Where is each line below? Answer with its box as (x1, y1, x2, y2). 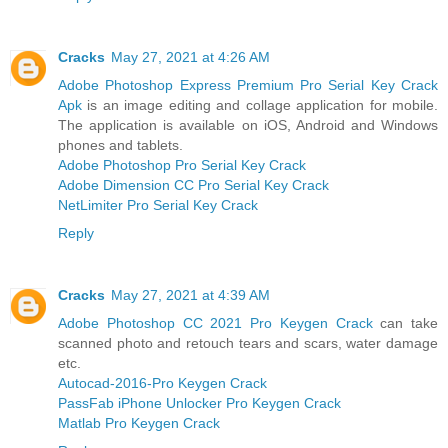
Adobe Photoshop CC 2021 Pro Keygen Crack (58, 315, 373, 332)
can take (372, 315, 438, 332)
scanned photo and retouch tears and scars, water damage (58, 335, 438, 352)
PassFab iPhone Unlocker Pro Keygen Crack (58, 395, 341, 412)
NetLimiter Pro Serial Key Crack (58, 197, 258, 214)
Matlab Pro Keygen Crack (58, 415, 220, 432)
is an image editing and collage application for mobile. (82, 97, 438, 114)
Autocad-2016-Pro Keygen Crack (58, 375, 267, 392)
